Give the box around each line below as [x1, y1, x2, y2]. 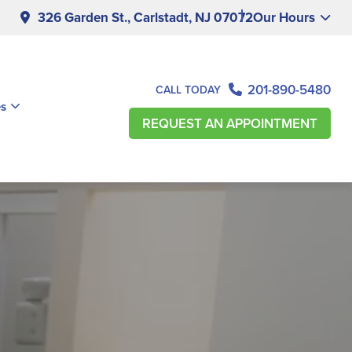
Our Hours [253, 8, 315, 27]
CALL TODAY [156, 81, 221, 98]
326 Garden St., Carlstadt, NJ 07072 [38, 8, 253, 27]
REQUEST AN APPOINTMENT [142, 113, 317, 134]
